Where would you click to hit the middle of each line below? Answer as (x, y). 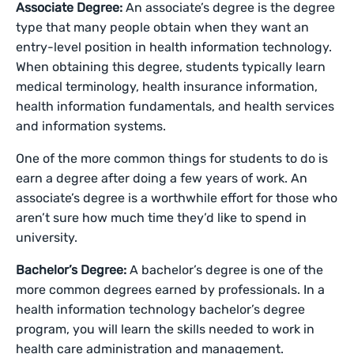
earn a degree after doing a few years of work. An (162, 178)
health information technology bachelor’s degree (161, 309)
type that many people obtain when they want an (163, 27)
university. (47, 237)
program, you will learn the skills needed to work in (166, 329)
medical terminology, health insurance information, (167, 87)
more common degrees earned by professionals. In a (171, 290)
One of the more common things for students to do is (172, 158)
